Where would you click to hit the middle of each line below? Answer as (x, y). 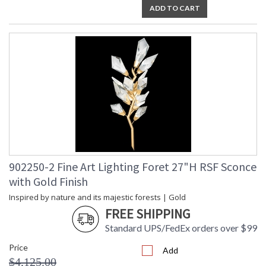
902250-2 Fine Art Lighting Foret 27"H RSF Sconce (133, 167)
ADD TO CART (175, 8)
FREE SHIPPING (148, 214)
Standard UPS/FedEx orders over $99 (181, 228)
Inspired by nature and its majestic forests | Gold (97, 197)
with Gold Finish (48, 182)
